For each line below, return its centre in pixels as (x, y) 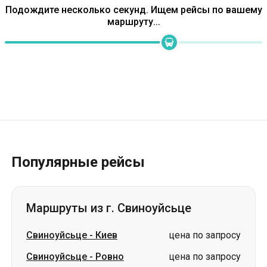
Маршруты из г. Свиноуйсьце (109, 208)
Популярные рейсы (78, 162)
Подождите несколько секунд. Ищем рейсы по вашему (133, 10)
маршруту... (133, 22)
